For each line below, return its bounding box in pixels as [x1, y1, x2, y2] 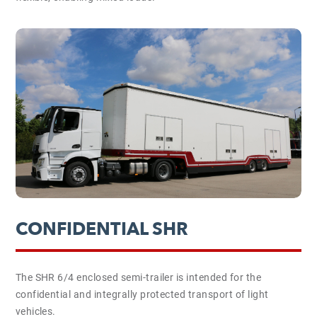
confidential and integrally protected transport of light [15, 289, 269, 300]
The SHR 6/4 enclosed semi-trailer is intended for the [15, 272, 262, 283]
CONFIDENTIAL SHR [15, 217, 188, 241]
